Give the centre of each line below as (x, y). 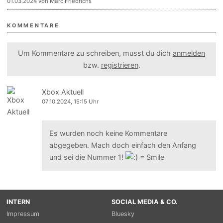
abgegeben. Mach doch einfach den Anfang (122, 145)
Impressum (23, 214)
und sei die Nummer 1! (87, 157)
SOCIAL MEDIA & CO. (145, 202)
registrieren (119, 65)
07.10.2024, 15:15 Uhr (70, 101)
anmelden (189, 53)
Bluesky (123, 214)
